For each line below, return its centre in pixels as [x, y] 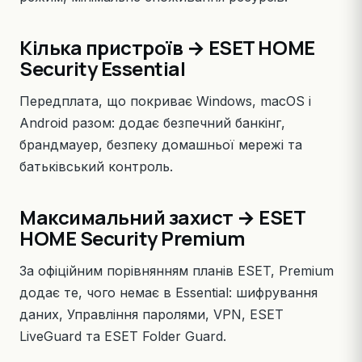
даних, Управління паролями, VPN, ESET [152, 314]
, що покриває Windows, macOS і [205, 101]
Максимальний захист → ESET [162, 217]
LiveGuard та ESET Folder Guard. [123, 336]
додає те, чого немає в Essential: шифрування [168, 293]
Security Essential [103, 68]
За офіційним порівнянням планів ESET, [149, 271]
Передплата [59, 101]
